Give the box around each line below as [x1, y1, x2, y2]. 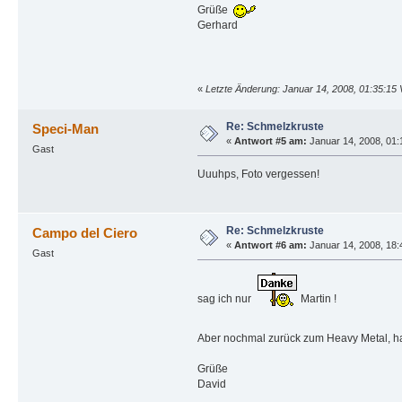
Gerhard [197, 18, 238, 31]
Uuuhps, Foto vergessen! [197, 168, 319, 181]
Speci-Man [32, 121, 100, 137]
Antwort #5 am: [233, 135, 307, 147]
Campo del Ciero [32, 225, 138, 241]
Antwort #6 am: [233, 240, 307, 251]
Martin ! [297, 293, 336, 306]
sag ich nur [197, 293, 257, 306]
